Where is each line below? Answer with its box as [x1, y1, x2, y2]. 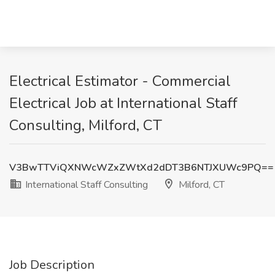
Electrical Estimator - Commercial [9, 71, 231, 91]
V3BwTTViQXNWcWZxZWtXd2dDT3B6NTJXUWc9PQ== [9, 161, 274, 174]
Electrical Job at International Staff [9, 93, 238, 113]
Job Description [9, 257, 95, 273]
